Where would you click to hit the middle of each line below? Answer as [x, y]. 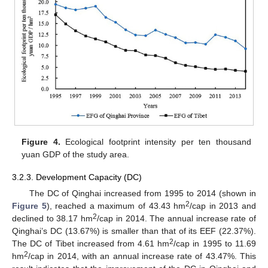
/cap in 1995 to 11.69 [215, 244]
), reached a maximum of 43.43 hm [116, 206]
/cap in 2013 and [223, 206]
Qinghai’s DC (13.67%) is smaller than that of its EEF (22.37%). [134, 231]
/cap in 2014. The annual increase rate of [177, 219]
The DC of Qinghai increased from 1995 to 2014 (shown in [142, 194]
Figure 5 [29, 206]
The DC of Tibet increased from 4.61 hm [91, 244]
